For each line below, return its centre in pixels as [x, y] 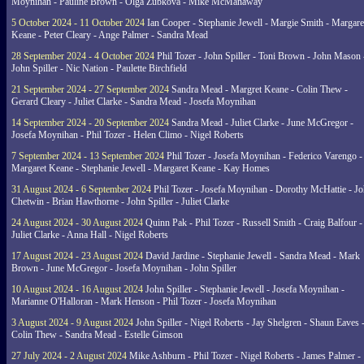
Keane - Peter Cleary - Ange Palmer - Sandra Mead [110, 35]
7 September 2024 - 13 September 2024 [88, 156]
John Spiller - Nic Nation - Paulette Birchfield [99, 68]
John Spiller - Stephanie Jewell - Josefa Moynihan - [244, 289]
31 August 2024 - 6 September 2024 [81, 189]
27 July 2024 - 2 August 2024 [69, 356]
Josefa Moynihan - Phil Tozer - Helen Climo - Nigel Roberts [128, 135]
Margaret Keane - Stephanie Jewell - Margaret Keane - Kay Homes [141, 168]
